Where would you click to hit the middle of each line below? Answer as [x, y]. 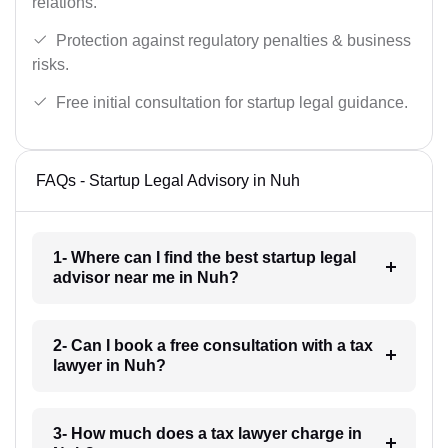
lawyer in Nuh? [109, 366]
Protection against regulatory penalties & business [233, 40]
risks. [50, 64]
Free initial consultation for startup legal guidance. [232, 102]
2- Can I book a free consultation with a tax [212, 346]
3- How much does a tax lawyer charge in [207, 434]
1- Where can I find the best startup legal [204, 258]
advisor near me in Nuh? [145, 278]
